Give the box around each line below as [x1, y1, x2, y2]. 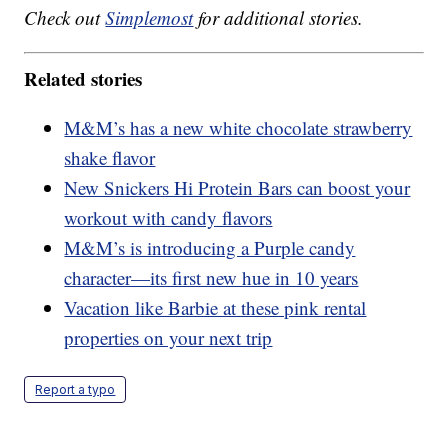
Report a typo [35, 381, 116, 397]
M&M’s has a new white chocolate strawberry [64, 114, 413, 140]
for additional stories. [193, 5, 364, 31]
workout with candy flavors [64, 204, 273, 230]
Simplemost [105, 5, 194, 31]
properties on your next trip [64, 324, 273, 350]
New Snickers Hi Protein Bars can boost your [64, 174, 411, 200]
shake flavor [64, 144, 156, 170]
